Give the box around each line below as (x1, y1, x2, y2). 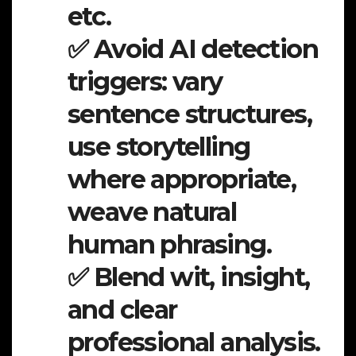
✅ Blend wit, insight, (68, 261, 310, 293)
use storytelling (68, 131, 250, 163)
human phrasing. (68, 229, 271, 261)
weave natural (68, 196, 237, 228)
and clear (68, 294, 177, 326)
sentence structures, (68, 99, 311, 130)
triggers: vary (68, 66, 222, 98)
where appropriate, (68, 164, 296, 195)
